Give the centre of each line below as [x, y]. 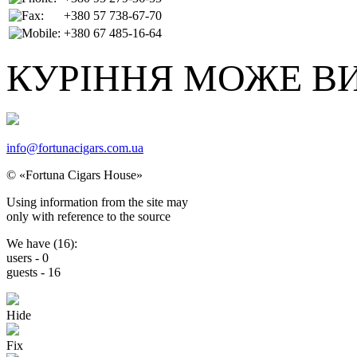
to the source [139, 216]
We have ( [32, 243]
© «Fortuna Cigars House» [75, 175]
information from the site [102, 202]
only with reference [55, 216]
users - [24, 257]
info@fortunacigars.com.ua [75, 147]
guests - [27, 272]
